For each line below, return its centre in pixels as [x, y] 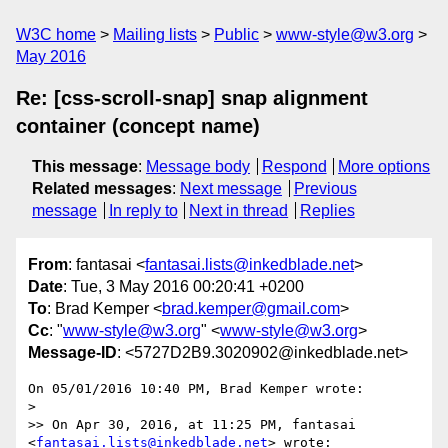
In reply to [143, 210]
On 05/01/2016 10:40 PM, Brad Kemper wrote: [196, 389]
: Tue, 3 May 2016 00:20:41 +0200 [183, 287]
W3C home [56, 34]
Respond [294, 166]
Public [236, 34]
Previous [325, 188]
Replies [327, 210]
